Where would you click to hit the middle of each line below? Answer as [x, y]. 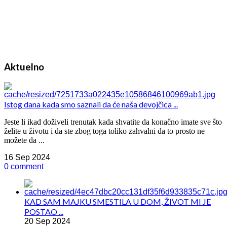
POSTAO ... [44, 211]
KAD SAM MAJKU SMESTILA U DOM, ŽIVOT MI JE [118, 201]
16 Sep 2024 [27, 157]
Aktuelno [24, 67]
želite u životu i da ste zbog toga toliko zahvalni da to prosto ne [104, 131]
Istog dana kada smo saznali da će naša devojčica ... [91, 104]
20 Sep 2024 [47, 221]
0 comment [24, 166]
